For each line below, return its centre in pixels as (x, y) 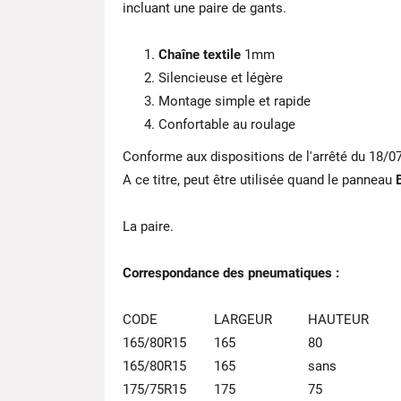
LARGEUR (243, 320)
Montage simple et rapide (235, 101)
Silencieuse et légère (221, 78)
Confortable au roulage (227, 124)
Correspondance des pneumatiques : (233, 273)
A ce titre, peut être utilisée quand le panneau (259, 180)
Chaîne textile (200, 55)
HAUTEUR (338, 320)
